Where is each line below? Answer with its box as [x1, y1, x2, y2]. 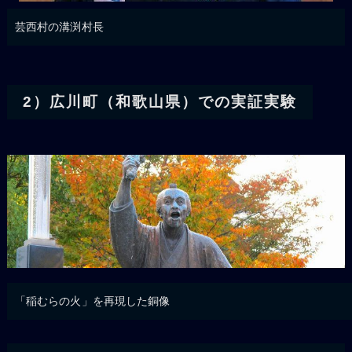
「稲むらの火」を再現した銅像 [14, 294, 170, 307]
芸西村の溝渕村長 [14, 20, 104, 34]
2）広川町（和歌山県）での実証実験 [22, 93, 297, 111]
